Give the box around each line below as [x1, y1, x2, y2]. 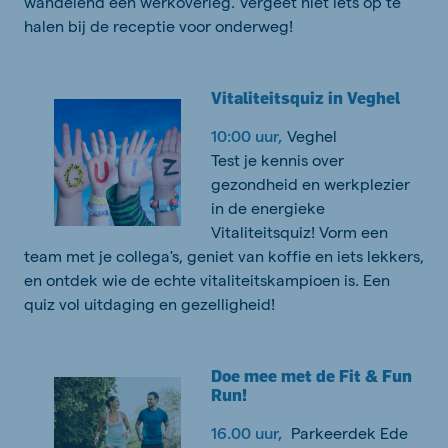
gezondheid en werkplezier [211, 174, 410, 194]
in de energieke [211, 198, 325, 218]
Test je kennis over [211, 150, 344, 170]
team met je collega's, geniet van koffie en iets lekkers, [24, 246, 424, 266]
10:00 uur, [211, 126, 287, 146]
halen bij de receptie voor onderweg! [24, 16, 293, 36]
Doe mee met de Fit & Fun [211, 366, 412, 387]
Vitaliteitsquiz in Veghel [211, 88, 400, 109]
